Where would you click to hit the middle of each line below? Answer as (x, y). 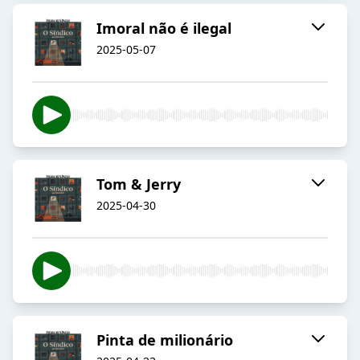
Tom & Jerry (139, 184)
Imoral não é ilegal (164, 29)
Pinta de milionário (165, 340)
